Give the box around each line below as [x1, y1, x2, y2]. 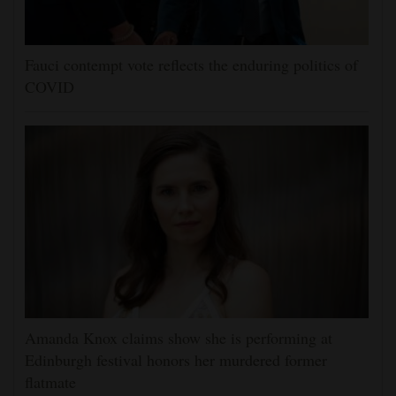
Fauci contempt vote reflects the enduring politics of [25, 54, 358, 76]
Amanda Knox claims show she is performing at [25, 326, 332, 348]
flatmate [25, 370, 76, 392]
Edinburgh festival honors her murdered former [25, 348, 327, 370]
